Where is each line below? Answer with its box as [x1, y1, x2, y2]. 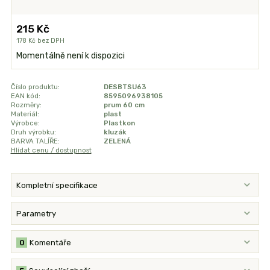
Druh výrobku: [10, 127, 56, 136]
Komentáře [30, 237, 72, 247]
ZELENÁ [103, 136, 131, 145]
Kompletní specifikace [16, 181, 98, 190]
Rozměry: [10, 100, 42, 109]
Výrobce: [10, 118, 40, 127]
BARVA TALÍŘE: [10, 136, 60, 145]
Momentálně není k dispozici [16, 50, 125, 61]
